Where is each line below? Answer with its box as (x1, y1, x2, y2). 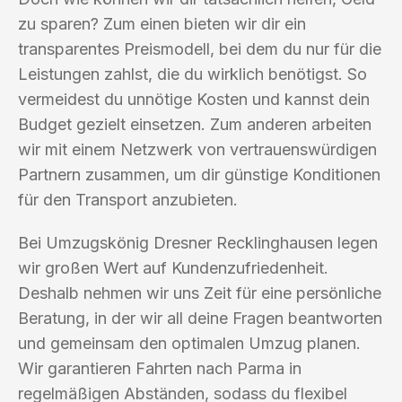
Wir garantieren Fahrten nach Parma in (18, 358, 301, 378)
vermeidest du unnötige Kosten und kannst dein (18, 89, 370, 109)
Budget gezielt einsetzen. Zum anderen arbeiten (18, 114, 371, 134)
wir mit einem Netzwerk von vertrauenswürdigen (18, 139, 377, 159)
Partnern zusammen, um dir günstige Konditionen (18, 164, 380, 184)
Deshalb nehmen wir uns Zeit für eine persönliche (18, 283, 381, 302)
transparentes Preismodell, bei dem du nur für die (18, 39, 381, 58)
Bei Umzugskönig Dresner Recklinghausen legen (18, 232, 378, 252)
